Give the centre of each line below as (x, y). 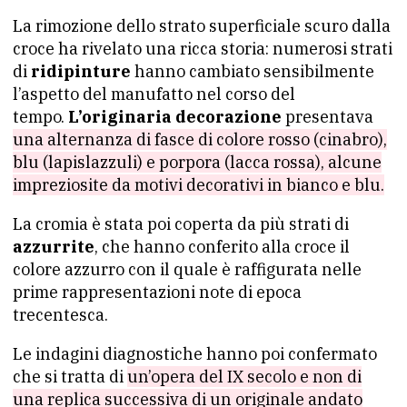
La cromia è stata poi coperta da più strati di (181, 223)
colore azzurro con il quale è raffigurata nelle (187, 269)
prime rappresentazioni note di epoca (157, 292)
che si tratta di (70, 376)
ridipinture (81, 71)
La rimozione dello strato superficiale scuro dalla (202, 25)
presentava (328, 116)
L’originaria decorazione (175, 116)
